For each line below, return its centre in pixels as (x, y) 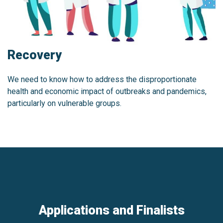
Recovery (35, 55)
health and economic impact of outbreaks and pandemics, (107, 92)
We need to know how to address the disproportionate (102, 80)
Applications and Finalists (111, 210)
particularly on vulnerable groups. (64, 104)
